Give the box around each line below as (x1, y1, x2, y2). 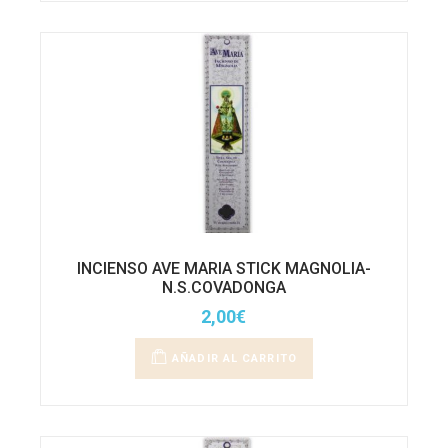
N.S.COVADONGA (161, 277, 286, 297)
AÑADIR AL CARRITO (172, 351, 297, 365)
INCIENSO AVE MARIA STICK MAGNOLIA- (76, 258, 371, 278)
